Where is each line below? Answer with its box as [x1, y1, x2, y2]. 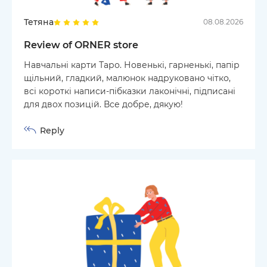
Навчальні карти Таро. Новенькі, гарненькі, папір [24, 59, 240, 70]
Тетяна [24, 16, 54, 27]
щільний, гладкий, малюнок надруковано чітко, [24, 72, 231, 83]
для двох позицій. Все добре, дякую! [24, 98, 183, 110]
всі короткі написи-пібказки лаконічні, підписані [24, 85, 235, 97]
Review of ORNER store [24, 39, 138, 51]
